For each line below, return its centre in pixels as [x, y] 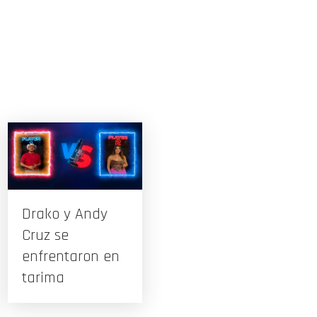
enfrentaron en [71, 257]
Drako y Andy [65, 214]
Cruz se [45, 235]
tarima [43, 278]
